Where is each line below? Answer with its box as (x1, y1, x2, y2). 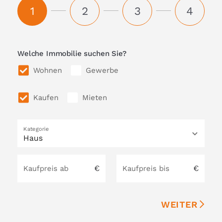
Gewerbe (86, 65, 118, 75)
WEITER (161, 199, 198, 210)
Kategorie (23, 125, 49, 133)
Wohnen (33, 65, 62, 75)
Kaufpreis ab (23, 164, 68, 173)
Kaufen (33, 93, 58, 102)
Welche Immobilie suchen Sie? (17, 49, 126, 58)
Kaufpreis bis (122, 164, 169, 173)
